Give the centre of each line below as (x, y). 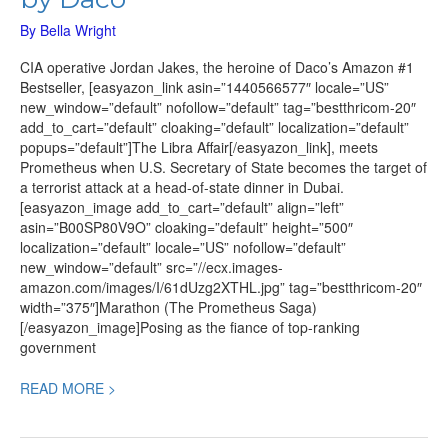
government (58, 346)
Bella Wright (78, 29)
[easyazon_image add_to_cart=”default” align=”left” (182, 206)
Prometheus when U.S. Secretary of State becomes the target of (223, 166)
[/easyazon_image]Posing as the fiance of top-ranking (190, 326)
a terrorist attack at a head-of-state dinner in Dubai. (182, 186)
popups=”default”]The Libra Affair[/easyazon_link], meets (199, 146)
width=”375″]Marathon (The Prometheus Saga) (168, 306)
